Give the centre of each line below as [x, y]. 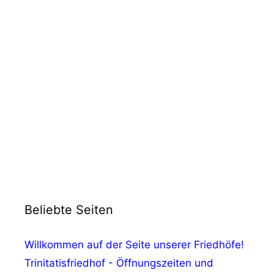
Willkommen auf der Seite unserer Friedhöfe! [134, 244]
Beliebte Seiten [69, 209]
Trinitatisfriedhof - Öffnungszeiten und [119, 263]
